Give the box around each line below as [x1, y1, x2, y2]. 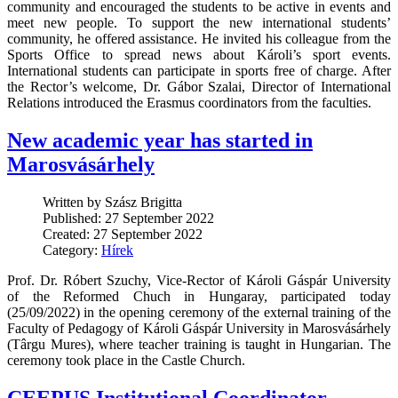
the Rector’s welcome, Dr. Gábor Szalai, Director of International [7, 79, 391, 95]
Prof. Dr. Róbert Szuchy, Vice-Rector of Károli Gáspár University [7, 273, 391, 289]
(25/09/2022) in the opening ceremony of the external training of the [7, 305, 391, 321]
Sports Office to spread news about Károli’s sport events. [7, 47, 391, 63]
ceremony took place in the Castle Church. [7, 353, 245, 369]
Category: [43, 243, 101, 259]
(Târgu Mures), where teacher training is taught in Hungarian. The [7, 337, 391, 353]
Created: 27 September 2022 [43, 227, 203, 243]
